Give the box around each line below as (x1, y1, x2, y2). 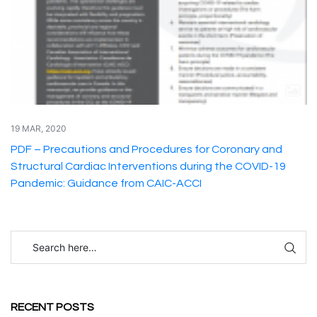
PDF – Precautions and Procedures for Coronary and (10, 144, 282, 155)
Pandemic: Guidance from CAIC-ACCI (10, 178, 202, 189)
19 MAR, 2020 (10, 123, 67, 134)
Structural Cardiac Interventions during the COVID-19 (10, 161, 286, 172)
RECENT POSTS (11, 301, 94, 313)
